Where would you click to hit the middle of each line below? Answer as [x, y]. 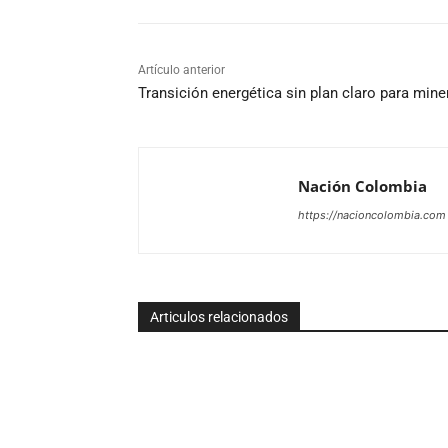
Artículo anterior [181, 69]
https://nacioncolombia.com [372, 214]
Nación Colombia [362, 185]
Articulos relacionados [219, 316]
